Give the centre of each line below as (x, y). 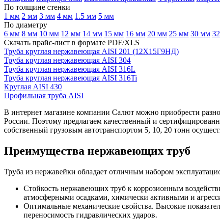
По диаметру (26, 25)
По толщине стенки (37, 7)
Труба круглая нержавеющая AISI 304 (67, 60)
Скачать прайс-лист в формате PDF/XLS (72, 42)
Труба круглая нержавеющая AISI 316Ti (70, 78)
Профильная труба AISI (44, 95)
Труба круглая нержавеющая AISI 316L (70, 69)
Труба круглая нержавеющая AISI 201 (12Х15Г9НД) (91, 51)
